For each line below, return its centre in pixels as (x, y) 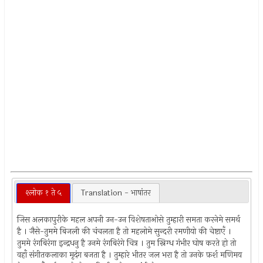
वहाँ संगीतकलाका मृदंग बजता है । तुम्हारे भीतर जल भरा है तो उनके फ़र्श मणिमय (130, 255)
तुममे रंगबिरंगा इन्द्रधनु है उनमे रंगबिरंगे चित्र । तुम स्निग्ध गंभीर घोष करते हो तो (127, 243)
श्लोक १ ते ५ (43, 193)
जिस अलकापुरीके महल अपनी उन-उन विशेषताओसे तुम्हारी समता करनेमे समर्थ (129, 220)
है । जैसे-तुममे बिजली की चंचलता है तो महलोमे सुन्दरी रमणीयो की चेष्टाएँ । (124, 231)
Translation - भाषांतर (116, 193)
